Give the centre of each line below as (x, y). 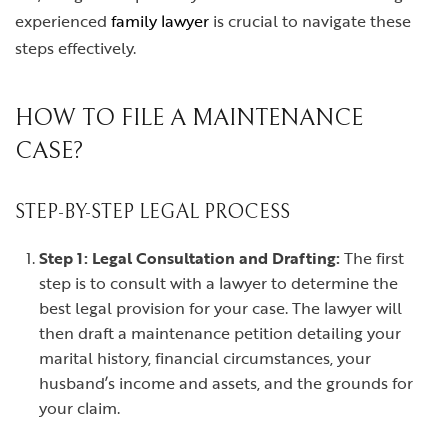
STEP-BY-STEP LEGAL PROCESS (152, 213)
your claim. (79, 408)
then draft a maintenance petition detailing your (220, 333)
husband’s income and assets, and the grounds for (226, 383)
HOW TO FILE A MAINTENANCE (189, 118)
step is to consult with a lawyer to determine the (218, 283)
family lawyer (160, 21)
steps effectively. (75, 48)
